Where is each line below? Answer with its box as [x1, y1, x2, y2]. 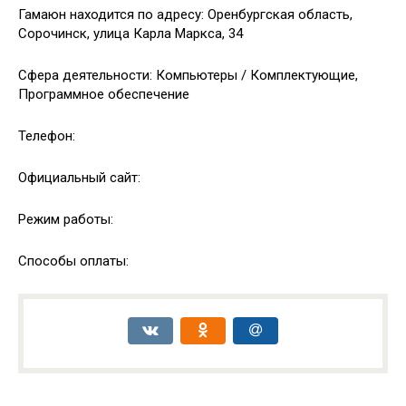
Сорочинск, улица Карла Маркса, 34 [18, 25, 243, 42]
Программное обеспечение [18, 86, 189, 102]
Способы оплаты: [18, 253, 129, 269]
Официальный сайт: [18, 169, 140, 186]
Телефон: [18, 128, 75, 144]
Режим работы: [18, 211, 113, 227]
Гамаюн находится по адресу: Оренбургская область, [18, 6, 353, 23]
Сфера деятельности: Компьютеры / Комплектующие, [18, 67, 358, 83]
